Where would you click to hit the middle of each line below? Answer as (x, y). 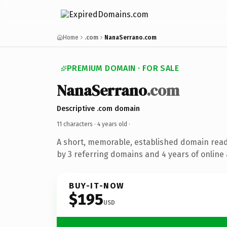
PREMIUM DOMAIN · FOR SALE (123, 68)
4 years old (112, 124)
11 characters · (77, 124)
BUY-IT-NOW (97, 185)
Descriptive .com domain (98, 108)
